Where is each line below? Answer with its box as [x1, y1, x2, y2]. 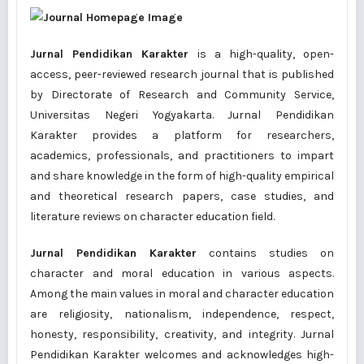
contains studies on [197, 246, 334, 260]
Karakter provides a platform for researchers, [30, 128, 334, 142]
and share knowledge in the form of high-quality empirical [30, 169, 334, 183]
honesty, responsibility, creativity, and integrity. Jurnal [30, 327, 334, 341]
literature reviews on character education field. [30, 210, 275, 223]
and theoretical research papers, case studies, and [30, 189, 334, 203]
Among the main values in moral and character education [30, 287, 334, 301]
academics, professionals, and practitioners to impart [30, 149, 334, 162]
